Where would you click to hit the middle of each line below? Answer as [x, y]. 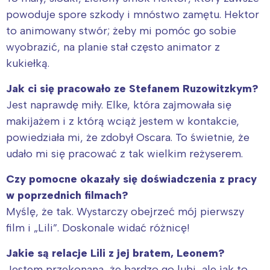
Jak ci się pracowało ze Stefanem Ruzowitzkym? [132, 88]
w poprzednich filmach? [67, 195]
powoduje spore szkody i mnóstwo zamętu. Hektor [133, 14]
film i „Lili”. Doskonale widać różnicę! [98, 228]
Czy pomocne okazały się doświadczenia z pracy [131, 179]
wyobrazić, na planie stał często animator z [113, 47]
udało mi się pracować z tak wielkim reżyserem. [124, 153]
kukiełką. [28, 63]
